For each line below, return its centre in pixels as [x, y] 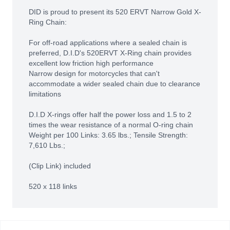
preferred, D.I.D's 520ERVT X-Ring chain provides [110, 53]
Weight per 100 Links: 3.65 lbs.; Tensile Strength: [108, 135]
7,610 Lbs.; [47, 145]
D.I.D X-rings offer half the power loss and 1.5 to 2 [110, 114]
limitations [45, 94]
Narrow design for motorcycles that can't [94, 73]
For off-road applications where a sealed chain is [108, 43]
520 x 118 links [53, 186]
